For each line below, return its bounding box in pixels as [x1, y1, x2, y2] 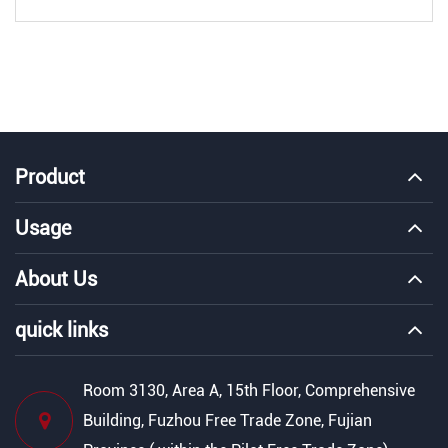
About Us [15, 266, 97, 291]
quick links [15, 317, 108, 342]
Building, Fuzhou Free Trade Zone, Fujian [83, 410, 372, 430]
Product [15, 164, 85, 189]
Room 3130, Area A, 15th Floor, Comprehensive [83, 380, 415, 400]
